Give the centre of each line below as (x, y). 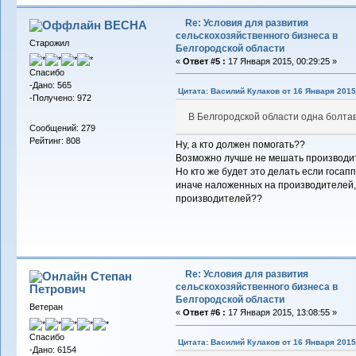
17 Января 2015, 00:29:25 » (281, 61)
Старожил (49, 43)
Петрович (58, 289)
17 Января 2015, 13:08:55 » (281, 313)
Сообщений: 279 (62, 128)
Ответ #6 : (204, 313)
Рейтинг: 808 (54, 140)
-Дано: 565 (50, 85)
